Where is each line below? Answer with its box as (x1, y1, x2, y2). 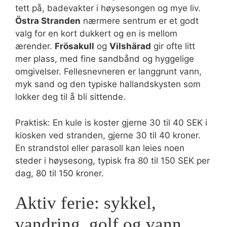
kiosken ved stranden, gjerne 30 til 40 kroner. (15, 130, 201, 140)
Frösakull (55, 41, 94, 51)
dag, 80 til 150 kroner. (15, 168, 104, 178)
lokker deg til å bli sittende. (15, 92, 126, 102)
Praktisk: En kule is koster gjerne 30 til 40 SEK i (15, 117, 207, 128)
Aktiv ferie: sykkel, (15, 193, 156, 213)
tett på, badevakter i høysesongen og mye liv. (15, 3, 201, 13)
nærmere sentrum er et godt (81, 16, 199, 26)
